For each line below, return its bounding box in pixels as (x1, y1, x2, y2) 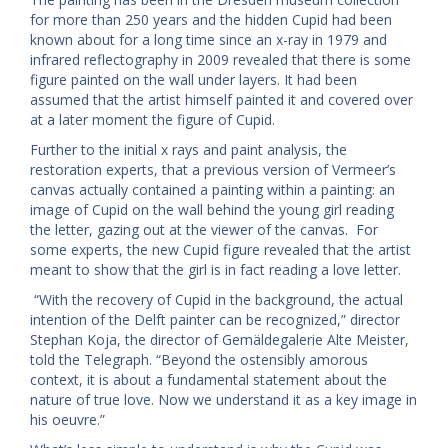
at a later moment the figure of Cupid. (30, 110, 275, 130)
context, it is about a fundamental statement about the (30, 370, 387, 390)
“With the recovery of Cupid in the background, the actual (30, 290, 403, 310)
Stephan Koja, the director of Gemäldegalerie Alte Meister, (30, 330, 409, 350)
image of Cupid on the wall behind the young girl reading (30, 200, 394, 220)
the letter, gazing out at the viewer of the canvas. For (30, 220, 378, 240)
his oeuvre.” (30, 410, 105, 430)
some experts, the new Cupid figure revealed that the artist (30, 240, 411, 260)
